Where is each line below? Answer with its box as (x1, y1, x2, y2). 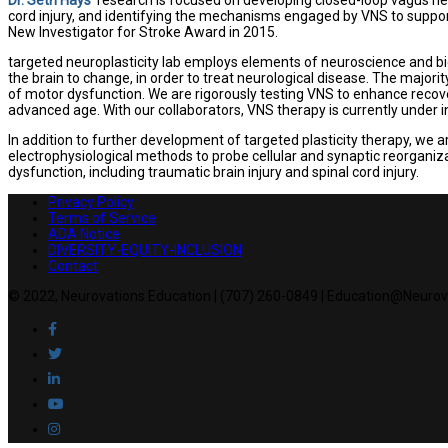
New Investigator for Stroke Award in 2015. (8, 23, 278, 40)
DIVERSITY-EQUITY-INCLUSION (48, 241, 242, 258)
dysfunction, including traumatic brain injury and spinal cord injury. (8, 163, 419, 180)
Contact (48, 257, 98, 274)
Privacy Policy (48, 193, 134, 210)
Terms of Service (48, 209, 156, 226)
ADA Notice (48, 225, 120, 242)
